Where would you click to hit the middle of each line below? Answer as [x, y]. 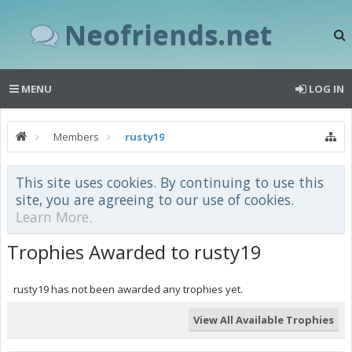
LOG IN [326, 89]
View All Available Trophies [264, 320]
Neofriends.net [168, 34]
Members [76, 137]
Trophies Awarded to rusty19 [134, 252]
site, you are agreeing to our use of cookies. [155, 200]
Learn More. [54, 217]
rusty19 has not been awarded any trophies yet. [128, 289]
